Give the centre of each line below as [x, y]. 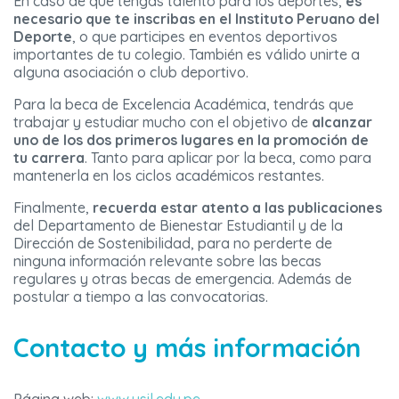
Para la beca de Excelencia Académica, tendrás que [183, 105]
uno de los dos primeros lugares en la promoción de [191, 140]
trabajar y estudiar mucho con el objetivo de [161, 122]
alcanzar [340, 122]
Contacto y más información [187, 348]
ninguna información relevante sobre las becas [167, 261]
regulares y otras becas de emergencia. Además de [183, 279]
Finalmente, [53, 208]
